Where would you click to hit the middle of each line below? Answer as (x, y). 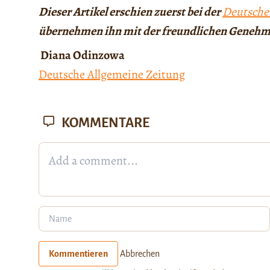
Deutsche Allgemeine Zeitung (112, 74)
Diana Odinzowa (82, 55)
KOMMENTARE (104, 123)
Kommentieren (78, 253)
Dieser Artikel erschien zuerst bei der (130, 11)
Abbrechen (140, 253)
